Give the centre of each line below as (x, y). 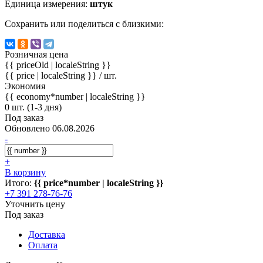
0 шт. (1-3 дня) (33, 107)
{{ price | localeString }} (52, 75)
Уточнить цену (35, 204)
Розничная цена (36, 54)
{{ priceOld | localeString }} (58, 65)
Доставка (47, 234)
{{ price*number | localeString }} (99, 183)
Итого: (19, 183)
